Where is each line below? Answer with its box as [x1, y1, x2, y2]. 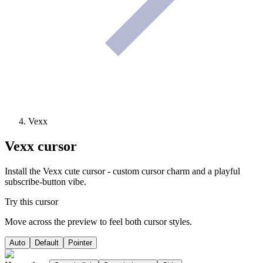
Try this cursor [5, 197, 58, 207]
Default [35, 238, 59, 248]
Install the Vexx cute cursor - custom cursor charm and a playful [5, 166, 240, 177]
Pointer [68, 238, 92, 248]
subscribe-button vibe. [5, 177, 86, 187]
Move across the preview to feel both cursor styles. [5, 217, 192, 227]
